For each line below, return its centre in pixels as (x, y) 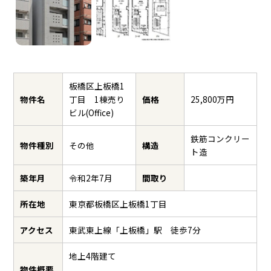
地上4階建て (93, 256)
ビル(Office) (92, 113)
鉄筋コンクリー (220, 139)
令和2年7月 (91, 178)
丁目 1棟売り (97, 100)
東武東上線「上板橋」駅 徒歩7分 (135, 230)
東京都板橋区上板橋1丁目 (118, 204)
